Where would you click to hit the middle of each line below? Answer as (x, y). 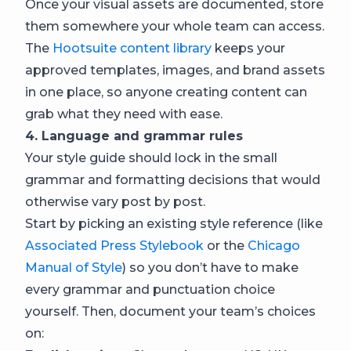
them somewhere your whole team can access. (175, 26)
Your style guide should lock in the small (151, 157)
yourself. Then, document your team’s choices (170, 311)
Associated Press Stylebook (114, 245)
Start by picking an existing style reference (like (174, 223)
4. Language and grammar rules (134, 136)
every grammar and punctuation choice (150, 289)
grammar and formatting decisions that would (173, 179)
